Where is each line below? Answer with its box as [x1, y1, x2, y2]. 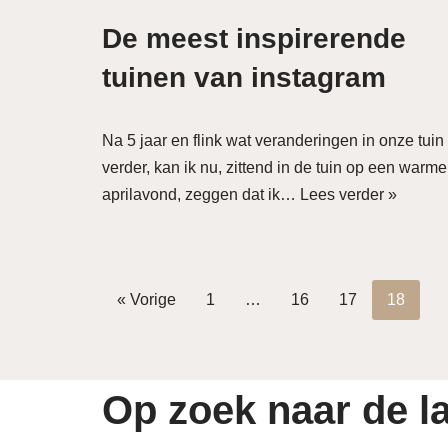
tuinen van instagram [102, 62, 386, 94]
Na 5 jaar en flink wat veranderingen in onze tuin [102, 132, 444, 150]
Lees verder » [300, 186, 397, 204]
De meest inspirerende [102, 23, 406, 55]
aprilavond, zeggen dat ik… [102, 186, 300, 204]
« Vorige [117, 291, 176, 308]
